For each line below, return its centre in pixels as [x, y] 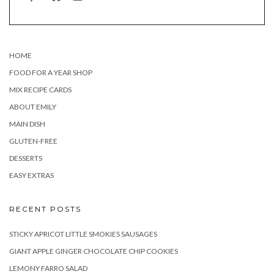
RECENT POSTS [45, 209]
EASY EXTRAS [31, 175]
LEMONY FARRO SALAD [48, 268]
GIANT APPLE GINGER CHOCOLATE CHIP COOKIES [94, 251]
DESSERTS [26, 158]
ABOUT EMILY [33, 106]
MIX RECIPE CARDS [40, 89]
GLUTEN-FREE [33, 141]
